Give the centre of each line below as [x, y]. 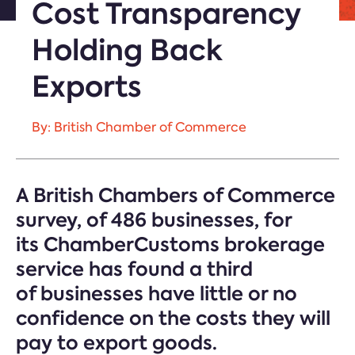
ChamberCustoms [132, 244]
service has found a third [134, 269]
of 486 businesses [168, 220]
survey [46, 220]
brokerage [272, 244]
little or [236, 294]
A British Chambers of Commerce [176, 195]
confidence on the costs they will [173, 318]
